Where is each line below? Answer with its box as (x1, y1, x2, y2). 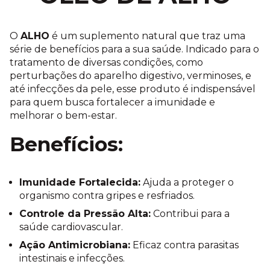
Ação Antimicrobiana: (19, 239, 130, 251)
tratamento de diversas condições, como (10, 57, 203, 69)
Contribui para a (151, 208, 230, 220)
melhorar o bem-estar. (10, 110, 117, 122)
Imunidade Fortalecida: (19, 177, 140, 189)
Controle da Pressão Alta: (19, 208, 151, 220)
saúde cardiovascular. (19, 221, 123, 233)
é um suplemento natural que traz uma (49, 30, 245, 42)
